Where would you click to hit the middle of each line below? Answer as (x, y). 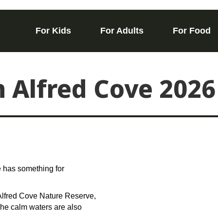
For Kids (53, 31)
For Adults (122, 31)
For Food (192, 31)
